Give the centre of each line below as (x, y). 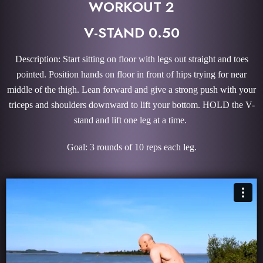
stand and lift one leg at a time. (131, 120)
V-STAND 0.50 (131, 33)
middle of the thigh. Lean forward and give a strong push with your (131, 90)
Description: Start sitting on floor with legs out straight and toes (131, 59)
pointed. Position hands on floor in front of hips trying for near (131, 75)
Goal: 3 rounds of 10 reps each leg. (131, 147)
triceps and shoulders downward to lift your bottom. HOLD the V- (131, 105)
